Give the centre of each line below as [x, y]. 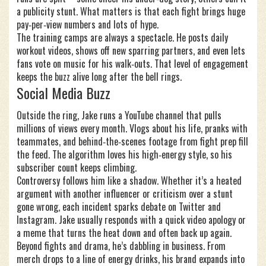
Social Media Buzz [64, 93]
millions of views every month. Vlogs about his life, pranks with [132, 128]
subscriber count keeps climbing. [77, 167]
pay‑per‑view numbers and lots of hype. [88, 24]
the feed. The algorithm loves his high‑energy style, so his [124, 154]
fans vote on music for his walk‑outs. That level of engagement [132, 64]
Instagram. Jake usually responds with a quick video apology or [131, 220]
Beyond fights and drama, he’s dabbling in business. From [121, 246]
